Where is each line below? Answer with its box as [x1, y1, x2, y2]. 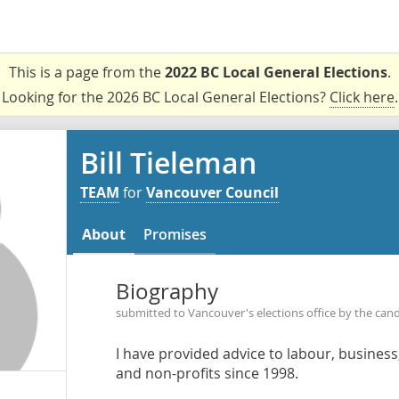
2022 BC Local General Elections [164, 62, 387, 82]
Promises [143, 224, 207, 244]
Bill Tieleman [80, 143, 256, 183]
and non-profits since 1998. [115, 363, 298, 383]
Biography [115, 277, 218, 305]
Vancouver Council [146, 183, 279, 202]
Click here [329, 87, 395, 107]
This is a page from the [8, 62, 165, 82]
